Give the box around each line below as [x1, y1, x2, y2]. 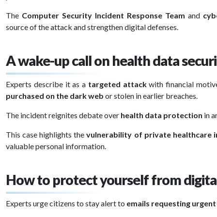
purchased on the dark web [6, 91, 104, 100]
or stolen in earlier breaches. [104, 91, 198, 100]
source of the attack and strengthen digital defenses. [6, 22, 178, 31]
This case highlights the [6, 130, 87, 139]
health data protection [121, 110, 202, 120]
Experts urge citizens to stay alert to [6, 199, 126, 208]
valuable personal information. [6, 141, 106, 151]
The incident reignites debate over [6, 110, 121, 120]
